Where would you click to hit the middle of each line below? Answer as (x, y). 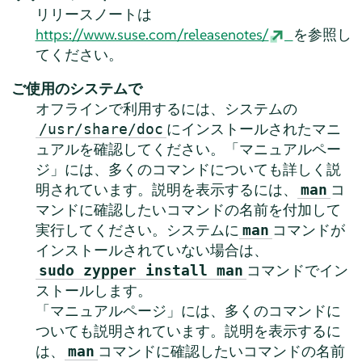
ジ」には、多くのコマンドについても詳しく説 (188, 169)
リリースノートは (93, 14)
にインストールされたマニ (253, 128)
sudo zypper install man (141, 270)
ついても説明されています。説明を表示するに (188, 330)
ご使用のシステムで (76, 88)
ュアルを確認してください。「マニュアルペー (188, 149)
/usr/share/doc (101, 128)
